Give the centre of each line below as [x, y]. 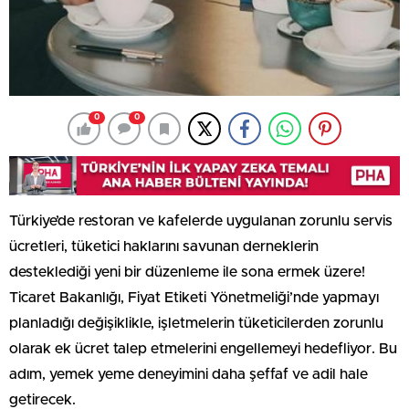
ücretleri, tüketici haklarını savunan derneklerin [164, 246]
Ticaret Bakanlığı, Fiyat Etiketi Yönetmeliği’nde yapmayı [194, 297]
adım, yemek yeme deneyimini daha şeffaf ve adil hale [189, 374]
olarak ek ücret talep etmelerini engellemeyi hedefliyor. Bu [203, 348]
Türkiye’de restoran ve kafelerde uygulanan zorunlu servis [201, 220]
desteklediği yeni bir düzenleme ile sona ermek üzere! [187, 272]
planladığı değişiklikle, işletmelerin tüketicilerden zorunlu [196, 323]
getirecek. [42, 399]
